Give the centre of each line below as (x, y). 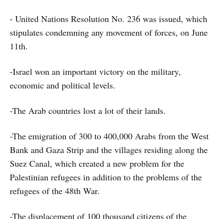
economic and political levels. (63, 85)
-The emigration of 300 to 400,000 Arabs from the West (109, 136)
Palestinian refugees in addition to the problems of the (106, 177)
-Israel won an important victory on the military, (95, 72)
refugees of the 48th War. (55, 191)
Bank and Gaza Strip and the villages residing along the (109, 150)
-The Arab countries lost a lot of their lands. (88, 111)
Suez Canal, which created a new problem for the (97, 164)
